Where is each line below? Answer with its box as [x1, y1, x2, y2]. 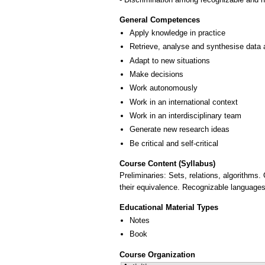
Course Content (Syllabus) [119, 159, 215, 169]
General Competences [119, 15, 200, 24]
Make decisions [130, 69, 183, 79]
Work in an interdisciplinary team [130, 111, 241, 120]
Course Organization [119, 250, 195, 259]
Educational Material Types [119, 202, 218, 212]
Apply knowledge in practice [130, 28, 225, 37]
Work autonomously [130, 83, 198, 93]
